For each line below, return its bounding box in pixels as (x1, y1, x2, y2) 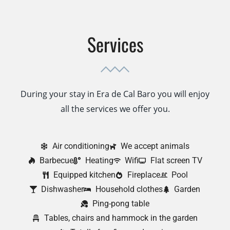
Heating (85, 155, 113, 165)
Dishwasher (41, 184, 84, 194)
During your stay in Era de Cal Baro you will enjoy (21, 88, 209, 100)
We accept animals (121, 141, 189, 151)
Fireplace (127, 169, 160, 180)
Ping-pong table (92, 198, 149, 208)
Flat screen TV (150, 155, 202, 165)
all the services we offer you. (60, 103, 170, 114)
